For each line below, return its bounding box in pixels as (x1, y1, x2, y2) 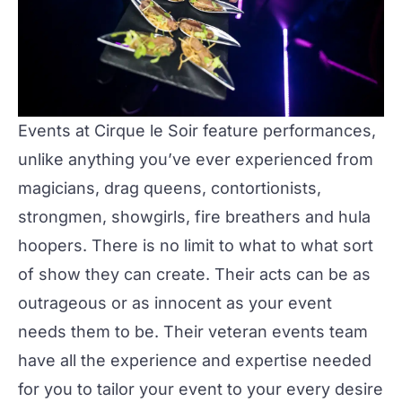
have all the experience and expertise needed (18, 351, 371, 370)
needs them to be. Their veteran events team (18, 322, 368, 341)
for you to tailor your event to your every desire (18, 380, 383, 398)
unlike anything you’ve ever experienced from (18, 150, 373, 169)
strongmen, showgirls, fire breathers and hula (18, 207, 371, 226)
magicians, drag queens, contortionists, (18, 179, 321, 197)
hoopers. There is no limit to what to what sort (18, 236, 373, 255)
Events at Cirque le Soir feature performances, (18, 121, 376, 140)
